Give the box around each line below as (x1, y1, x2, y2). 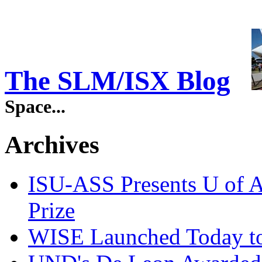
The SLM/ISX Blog (5, 65, 230, 96)
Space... (5, 96, 65, 118)
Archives (5, 130, 99, 158)
